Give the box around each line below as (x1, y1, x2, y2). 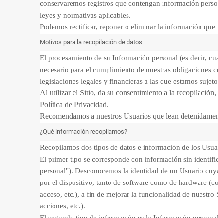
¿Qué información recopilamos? (40, 128, 127, 135)
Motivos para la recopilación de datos (40, 38, 144, 46)
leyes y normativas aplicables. (40, 11, 133, 19)
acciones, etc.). (40, 202, 85, 210)
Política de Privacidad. (40, 100, 109, 109)
